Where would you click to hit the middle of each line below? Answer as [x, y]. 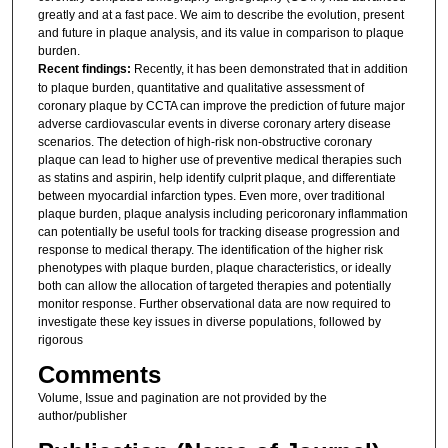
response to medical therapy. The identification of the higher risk [210, 249]
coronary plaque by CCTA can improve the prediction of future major [221, 105]
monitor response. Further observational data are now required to [214, 303]
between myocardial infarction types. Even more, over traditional [211, 195]
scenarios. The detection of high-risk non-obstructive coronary [204, 141]
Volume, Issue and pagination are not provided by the [182, 398]
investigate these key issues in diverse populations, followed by [209, 321]
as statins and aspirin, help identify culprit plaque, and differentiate [216, 177]
